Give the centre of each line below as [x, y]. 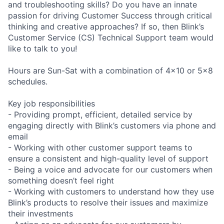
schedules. [28, 81]
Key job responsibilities [51, 103]
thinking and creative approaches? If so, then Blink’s [106, 26]
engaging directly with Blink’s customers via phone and [112, 125]
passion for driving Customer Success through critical [110, 15]
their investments [40, 213]
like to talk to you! [42, 48]
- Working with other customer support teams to [100, 147]
